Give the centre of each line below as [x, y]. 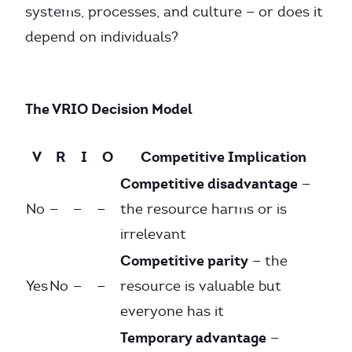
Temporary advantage [193, 337]
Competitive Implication [223, 157]
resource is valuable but [201, 286]
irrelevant [153, 234]
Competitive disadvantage [209, 183]
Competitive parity [184, 260]
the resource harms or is [203, 209]
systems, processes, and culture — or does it [174, 12]
